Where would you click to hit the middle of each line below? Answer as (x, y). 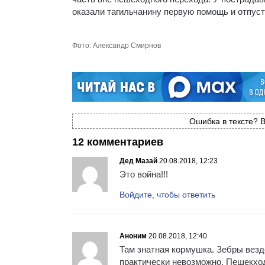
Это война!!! (144, 174)
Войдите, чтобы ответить (167, 194)
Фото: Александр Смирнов (117, 45)
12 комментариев (118, 142)
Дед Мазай (138, 161)
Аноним (133, 236)
